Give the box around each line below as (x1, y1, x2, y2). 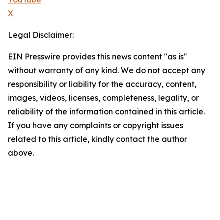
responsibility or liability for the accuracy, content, (8, 79, 196, 89)
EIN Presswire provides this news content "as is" (8, 52, 187, 62)
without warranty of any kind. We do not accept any (8, 65, 205, 76)
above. (8, 148, 34, 158)
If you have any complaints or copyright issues (8, 120, 183, 131)
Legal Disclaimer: (8, 30, 74, 40)
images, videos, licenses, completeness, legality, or (8, 93, 199, 103)
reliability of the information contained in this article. (8, 107, 205, 117)
